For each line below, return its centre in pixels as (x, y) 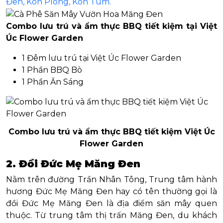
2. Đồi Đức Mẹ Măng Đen (73, 164)
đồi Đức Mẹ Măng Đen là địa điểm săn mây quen (111, 203)
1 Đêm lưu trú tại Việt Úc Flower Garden (102, 58)
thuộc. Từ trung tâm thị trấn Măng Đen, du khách (111, 215)
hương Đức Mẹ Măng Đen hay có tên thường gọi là (111, 191)
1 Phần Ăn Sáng (53, 82)
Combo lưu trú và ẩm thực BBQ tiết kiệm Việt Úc (111, 131)
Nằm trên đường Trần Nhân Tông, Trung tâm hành (111, 179)
